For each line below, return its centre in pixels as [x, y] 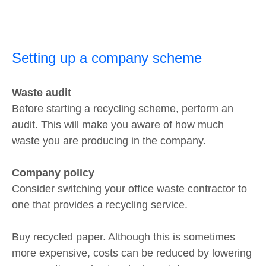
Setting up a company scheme [107, 58]
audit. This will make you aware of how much [118, 124]
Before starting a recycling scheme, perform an [123, 108]
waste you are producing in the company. [109, 140]
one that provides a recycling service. [100, 205]
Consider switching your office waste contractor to [129, 189]
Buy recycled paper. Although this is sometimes [123, 237]
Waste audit [42, 92]
